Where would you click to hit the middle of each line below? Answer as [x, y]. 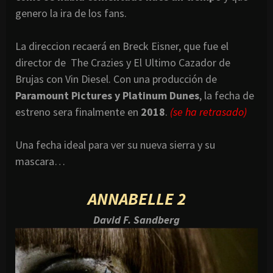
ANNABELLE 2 [136, 198]
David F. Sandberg [136, 219]
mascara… [40, 161]
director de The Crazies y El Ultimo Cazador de [123, 62]
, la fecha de [227, 95]
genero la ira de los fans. [71, 13]
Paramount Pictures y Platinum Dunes [107, 95]
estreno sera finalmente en [78, 112]
